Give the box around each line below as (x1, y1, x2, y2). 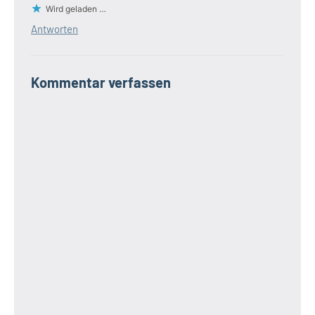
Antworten (31, 22, 78, 36)
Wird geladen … (46, 4, 106, 15)
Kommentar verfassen (31, 74, 171, 91)
